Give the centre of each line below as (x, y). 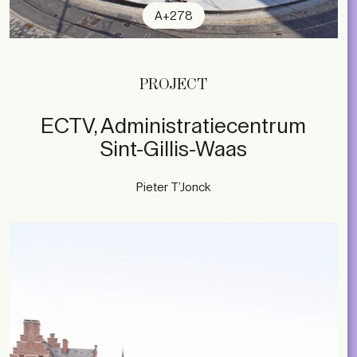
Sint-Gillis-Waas (173, 149)
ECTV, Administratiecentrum (174, 126)
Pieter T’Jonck (174, 187)
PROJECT (174, 84)
